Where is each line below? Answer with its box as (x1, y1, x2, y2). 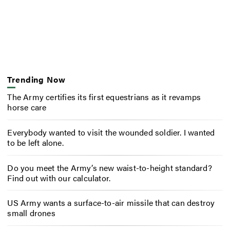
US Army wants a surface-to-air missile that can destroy (7, 197, 215, 209)
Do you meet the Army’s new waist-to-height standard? (7, 161, 212, 174)
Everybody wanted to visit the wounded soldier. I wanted (7, 126, 215, 138)
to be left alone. (7, 136, 64, 148)
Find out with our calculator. (7, 171, 111, 184)
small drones (7, 207, 55, 219)
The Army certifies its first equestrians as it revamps (7, 90, 201, 103)
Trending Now (7, 73, 66, 85)
